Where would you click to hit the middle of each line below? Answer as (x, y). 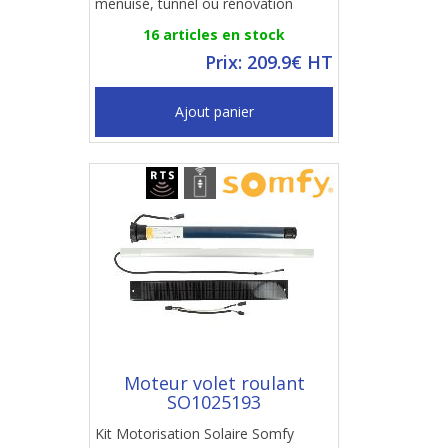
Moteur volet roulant (214, 383)
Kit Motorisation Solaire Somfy (194, 433)
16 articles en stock (214, 34)
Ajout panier (214, 111)
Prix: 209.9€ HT (269, 62)
